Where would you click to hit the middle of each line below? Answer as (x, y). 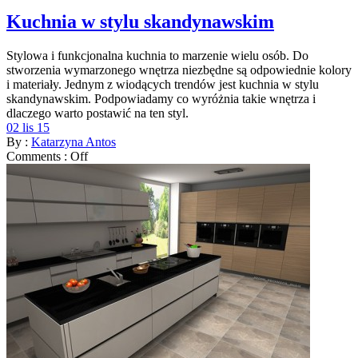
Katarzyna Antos (74, 142)
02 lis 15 (28, 128)
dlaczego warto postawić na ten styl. (97, 113)
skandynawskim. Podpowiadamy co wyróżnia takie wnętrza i (161, 99)
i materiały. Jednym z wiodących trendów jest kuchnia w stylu (163, 85)
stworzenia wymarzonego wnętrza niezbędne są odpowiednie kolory (179, 70)
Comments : (38, 157)
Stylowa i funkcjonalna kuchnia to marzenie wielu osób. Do (157, 56)
